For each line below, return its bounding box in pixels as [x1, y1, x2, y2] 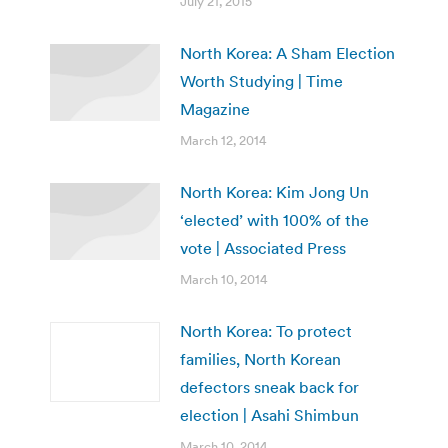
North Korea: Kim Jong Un [180, 182, 369, 203]
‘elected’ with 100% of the [180, 210, 369, 231]
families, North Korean [180, 349, 341, 370]
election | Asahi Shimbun [180, 405, 359, 426]
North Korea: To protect [180, 321, 352, 342]
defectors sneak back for [180, 377, 359, 398]
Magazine [180, 99, 250, 120]
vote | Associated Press [180, 238, 346, 259]
